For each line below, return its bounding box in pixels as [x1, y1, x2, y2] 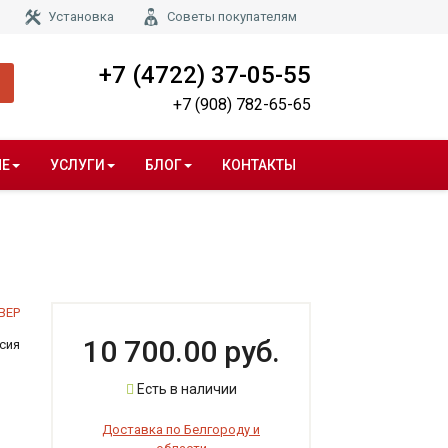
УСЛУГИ [50, 157, 105, 174]
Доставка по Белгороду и [102, 422, 260, 438]
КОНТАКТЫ [222, 157, 296, 174]
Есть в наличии [133, 381, 237, 398]
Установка [48, 9, 114, 24]
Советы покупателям [167, 9, 297, 24]
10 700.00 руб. [82, 334, 280, 370]
